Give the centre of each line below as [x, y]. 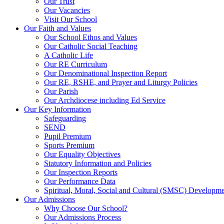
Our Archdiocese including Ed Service [105, 100]
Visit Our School [70, 19]
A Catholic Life [68, 55]
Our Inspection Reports [81, 172]
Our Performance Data [80, 181]
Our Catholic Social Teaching [91, 46]
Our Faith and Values [57, 28]
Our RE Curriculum [75, 64]
